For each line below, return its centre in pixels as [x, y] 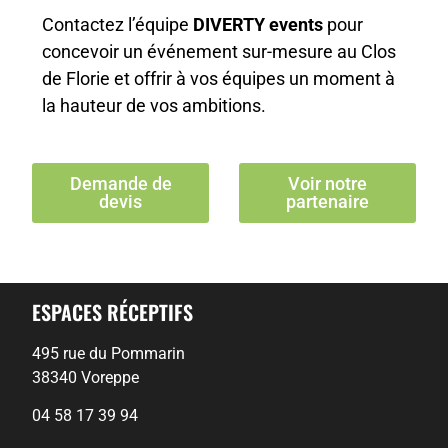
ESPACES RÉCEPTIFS [113, 312]
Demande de [120, 184]
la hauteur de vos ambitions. [154, 105]
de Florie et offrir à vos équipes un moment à [219, 78]
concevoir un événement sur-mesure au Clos [219, 51]
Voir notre [327, 184]
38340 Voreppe [86, 377]
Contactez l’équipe [118, 24]
